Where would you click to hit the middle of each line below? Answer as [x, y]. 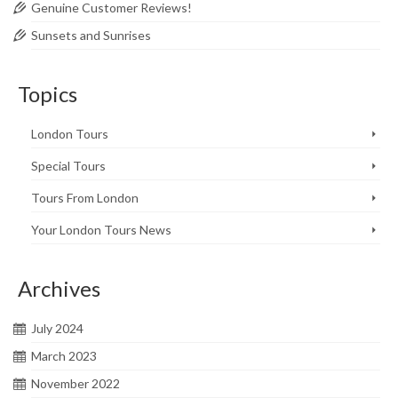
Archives [59, 288]
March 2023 [64, 356]
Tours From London [85, 198]
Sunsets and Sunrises [91, 35]
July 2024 [57, 328]
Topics [48, 94]
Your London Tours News [101, 230]
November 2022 [76, 383]
